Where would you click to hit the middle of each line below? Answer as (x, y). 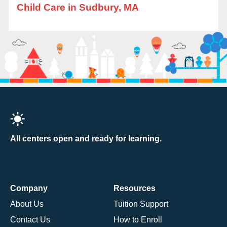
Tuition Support (141, 204)
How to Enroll (138, 219)
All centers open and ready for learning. (86, 138)
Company (29, 188)
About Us (27, 204)
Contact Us (30, 219)
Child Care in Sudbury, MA (78, 7)
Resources (135, 188)
